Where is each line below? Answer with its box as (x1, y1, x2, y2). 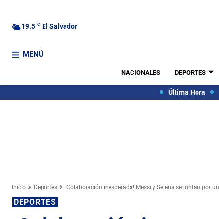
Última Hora (168, 88, 205, 96)
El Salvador (42, 22, 77, 30)
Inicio (12, 183, 26, 191)
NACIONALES (121, 69, 160, 76)
